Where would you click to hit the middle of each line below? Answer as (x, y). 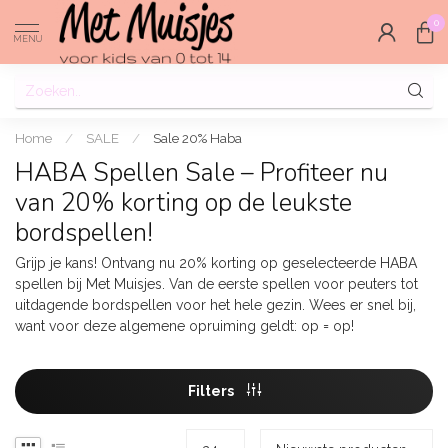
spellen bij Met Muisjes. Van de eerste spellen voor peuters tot (216, 284)
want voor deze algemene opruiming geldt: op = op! (184, 326)
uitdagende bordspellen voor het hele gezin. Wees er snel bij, (215, 305)
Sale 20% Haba (197, 138)
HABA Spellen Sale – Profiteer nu (201, 173)
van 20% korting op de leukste (183, 203)
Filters (212, 390)
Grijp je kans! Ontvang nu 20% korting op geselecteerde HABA (216, 263)
